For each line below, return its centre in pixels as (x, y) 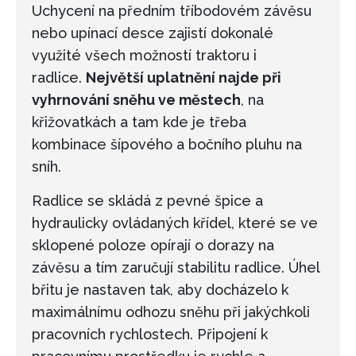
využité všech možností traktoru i (144, 56)
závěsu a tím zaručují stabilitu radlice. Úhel (176, 268)
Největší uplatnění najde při (184, 78)
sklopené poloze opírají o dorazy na (153, 246)
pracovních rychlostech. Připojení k (150, 335)
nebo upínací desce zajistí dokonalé (153, 33)
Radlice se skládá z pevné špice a (147, 201)
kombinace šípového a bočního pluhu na (167, 145)
